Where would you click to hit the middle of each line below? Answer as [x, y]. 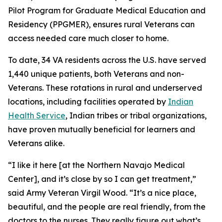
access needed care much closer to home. [88, 38]
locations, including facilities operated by [88, 102]
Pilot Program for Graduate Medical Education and [107, 10]
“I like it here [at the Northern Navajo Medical [96, 165]
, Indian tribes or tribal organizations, [136, 115]
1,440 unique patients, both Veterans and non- [96, 74]
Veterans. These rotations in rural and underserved [105, 88]
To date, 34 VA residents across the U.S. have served [107, 60]
